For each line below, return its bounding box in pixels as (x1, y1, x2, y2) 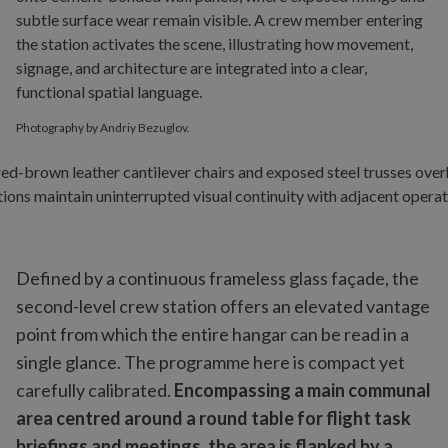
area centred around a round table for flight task (16, 407, 411, 429)
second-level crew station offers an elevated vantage (16, 295, 430, 317)
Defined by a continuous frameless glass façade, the (16, 267, 419, 289)
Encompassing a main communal (174, 379, 431, 401)
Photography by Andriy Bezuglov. (16, 120, 190, 135)
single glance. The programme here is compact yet (16, 351, 405, 373)
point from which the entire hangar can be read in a (16, 323, 409, 345)
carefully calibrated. (16, 379, 174, 401)
